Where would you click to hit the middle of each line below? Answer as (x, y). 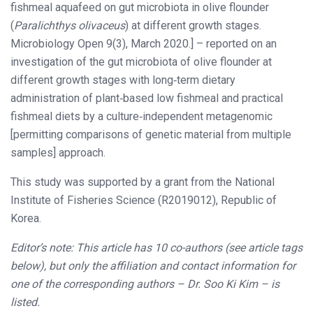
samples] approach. (58, 153)
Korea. (26, 219)
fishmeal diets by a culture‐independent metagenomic (141, 117)
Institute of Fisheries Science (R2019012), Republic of (144, 201)
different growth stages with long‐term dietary (123, 80)
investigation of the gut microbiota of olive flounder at (141, 62)
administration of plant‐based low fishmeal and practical (147, 99)
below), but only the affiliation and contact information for (153, 266)
